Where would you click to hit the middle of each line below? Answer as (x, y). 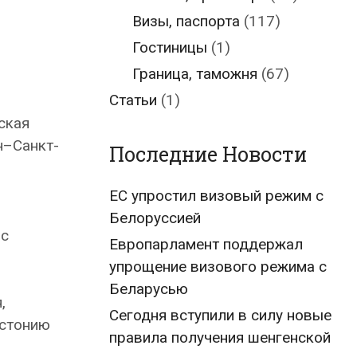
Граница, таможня (194, 74)
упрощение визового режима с (218, 267)
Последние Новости (208, 154)
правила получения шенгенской (220, 337)
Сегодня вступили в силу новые (220, 315)
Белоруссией (155, 218)
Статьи (133, 100)
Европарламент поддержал (206, 244)
